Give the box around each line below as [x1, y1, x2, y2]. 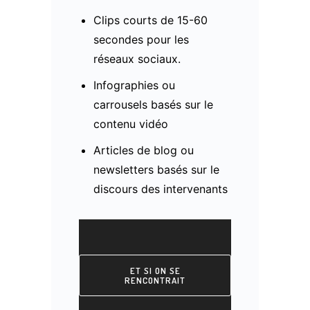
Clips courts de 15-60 [93, 12, 208, 27]
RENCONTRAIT [125, 274, 185, 286]
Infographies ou [93, 77, 175, 92]
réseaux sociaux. [93, 51, 181, 66]
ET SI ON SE [129, 264, 181, 276]
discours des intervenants [93, 181, 228, 196]
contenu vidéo [93, 116, 168, 131]
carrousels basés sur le [93, 97, 213, 111]
